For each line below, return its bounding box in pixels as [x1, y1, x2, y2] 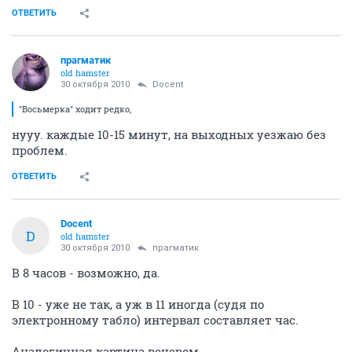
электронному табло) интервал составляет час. [12, 312, 299, 328]
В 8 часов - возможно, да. [12, 265, 160, 281]
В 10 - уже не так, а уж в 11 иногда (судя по [12, 296, 264, 313]
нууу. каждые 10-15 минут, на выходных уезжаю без [12, 126, 326, 143]
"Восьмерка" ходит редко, [19, 103, 131, 115]
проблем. [12, 142, 68, 159]
